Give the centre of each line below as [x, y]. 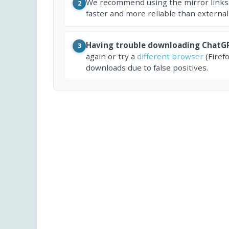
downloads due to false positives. [147, 67]
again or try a [111, 56]
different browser [170, 56]
